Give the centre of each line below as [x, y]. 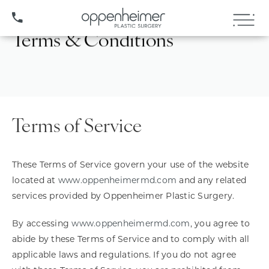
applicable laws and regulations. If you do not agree [124, 255]
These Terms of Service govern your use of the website [131, 165]
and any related [211, 180]
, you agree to [220, 223]
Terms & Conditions [93, 42]
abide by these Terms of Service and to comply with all [131, 239]
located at [35, 180]
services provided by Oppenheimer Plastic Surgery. [123, 196]
